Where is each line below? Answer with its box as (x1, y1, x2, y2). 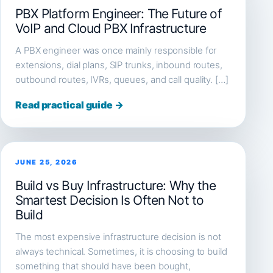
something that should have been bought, (15, 260, 191, 272)
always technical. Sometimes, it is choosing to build (15, 246, 227, 257)
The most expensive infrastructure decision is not (15, 231, 222, 243)
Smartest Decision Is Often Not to (15, 193, 204, 208)
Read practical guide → (15, 99, 124, 111)
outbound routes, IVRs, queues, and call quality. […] (15, 74, 229, 85)
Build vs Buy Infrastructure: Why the (15, 178, 216, 193)
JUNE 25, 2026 (15, 158, 78, 166)
